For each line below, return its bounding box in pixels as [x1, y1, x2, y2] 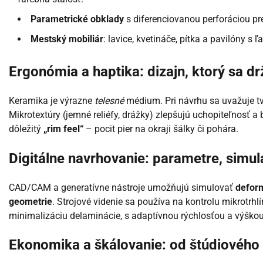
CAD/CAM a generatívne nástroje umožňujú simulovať [9, 181, 235, 193]
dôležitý [9, 123, 43, 134]
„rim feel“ [43, 123, 83, 134]
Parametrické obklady [31, 13, 124, 25]
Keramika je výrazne [9, 95, 95, 106]
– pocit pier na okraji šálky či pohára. [83, 123, 238, 134]
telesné [95, 95, 124, 106]
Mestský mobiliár [31, 33, 103, 45]
